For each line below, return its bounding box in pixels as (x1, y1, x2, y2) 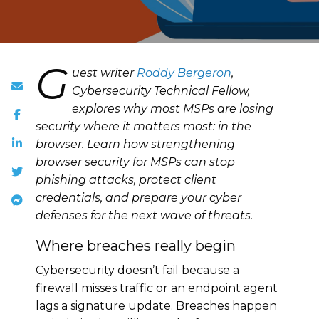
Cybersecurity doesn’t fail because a (36, 263, 239, 277)
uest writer (72, 66, 137, 80)
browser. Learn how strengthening (36, 137, 235, 151)
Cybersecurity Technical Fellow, (72, 83, 250, 98)
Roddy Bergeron (137, 66, 231, 80)
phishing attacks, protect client (36, 172, 216, 187)
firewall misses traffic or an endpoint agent (36, 281, 278, 295)
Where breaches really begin (36, 236, 236, 254)
